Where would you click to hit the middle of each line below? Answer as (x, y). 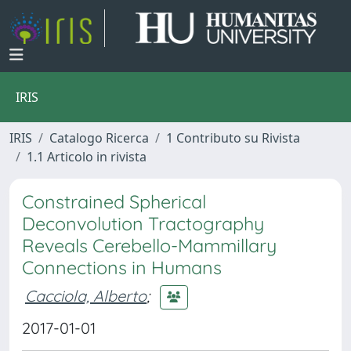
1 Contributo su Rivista (233, 138)
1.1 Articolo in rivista (87, 157)
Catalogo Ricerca (99, 138)
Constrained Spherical (114, 202)
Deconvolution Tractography (143, 224)
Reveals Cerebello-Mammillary (149, 246)
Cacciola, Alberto (86, 295)
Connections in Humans (122, 268)
